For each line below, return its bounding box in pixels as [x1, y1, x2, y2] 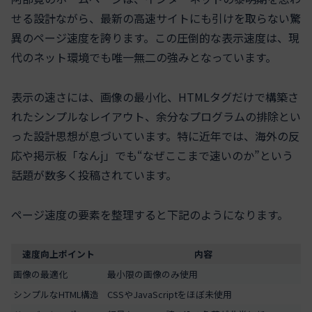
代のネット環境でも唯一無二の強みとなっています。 [11, 48, 276, 65]
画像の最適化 [13, 267, 68, 281]
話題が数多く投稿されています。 [11, 166, 177, 183]
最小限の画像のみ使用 [107, 267, 198, 281]
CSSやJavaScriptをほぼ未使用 [107, 288, 232, 302]
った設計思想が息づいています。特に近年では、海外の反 [11, 127, 299, 144]
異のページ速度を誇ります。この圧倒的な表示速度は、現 [11, 29, 299, 46]
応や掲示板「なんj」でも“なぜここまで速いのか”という [11, 146, 293, 164]
